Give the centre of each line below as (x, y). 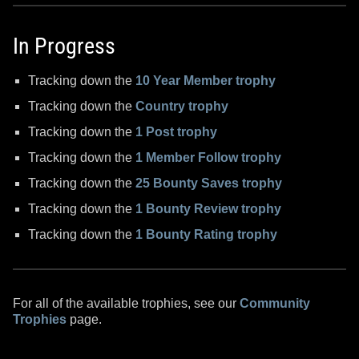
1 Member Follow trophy (209, 157)
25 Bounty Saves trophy (209, 183)
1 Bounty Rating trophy (207, 234)
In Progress (64, 46)
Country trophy (182, 106)
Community (275, 303)
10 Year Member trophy (206, 80)
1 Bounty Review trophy (209, 208)
